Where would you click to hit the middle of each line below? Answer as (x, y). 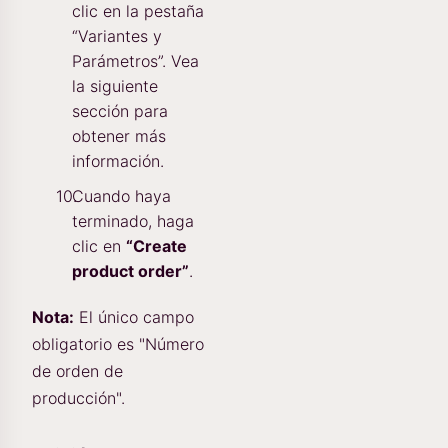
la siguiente (115, 85)
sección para (120, 110)
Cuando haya (121, 195)
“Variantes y (117, 35)
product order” (130, 270)
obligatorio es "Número (118, 343)
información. (118, 160)
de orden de (77, 370)
